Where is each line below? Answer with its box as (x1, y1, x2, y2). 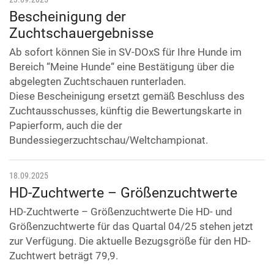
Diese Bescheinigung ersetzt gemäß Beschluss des (9, 90, 245, 103)
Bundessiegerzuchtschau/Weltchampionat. (9, 134, 208, 147)
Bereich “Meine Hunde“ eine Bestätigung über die (9, 61, 234, 73)
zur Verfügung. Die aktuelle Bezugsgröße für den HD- (9, 235, 251, 248)
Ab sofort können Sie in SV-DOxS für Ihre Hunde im (9, 46, 242, 59)
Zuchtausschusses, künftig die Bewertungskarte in (9, 105, 242, 117)
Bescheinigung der (9, 9, 126, 26)
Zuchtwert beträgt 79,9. (9, 250, 118, 262)
